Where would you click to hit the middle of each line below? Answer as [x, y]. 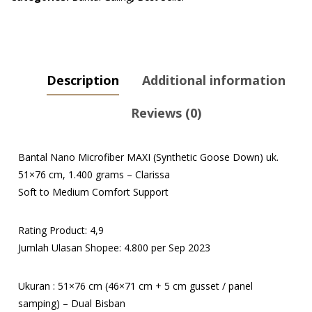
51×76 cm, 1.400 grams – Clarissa [94, 175]
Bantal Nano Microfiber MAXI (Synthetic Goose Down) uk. [148, 157]
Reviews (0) [166, 113]
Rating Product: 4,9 [61, 231]
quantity [32, 153]
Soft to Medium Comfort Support [93, 192]
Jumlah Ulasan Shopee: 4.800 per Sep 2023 [114, 248]
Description [83, 80]
